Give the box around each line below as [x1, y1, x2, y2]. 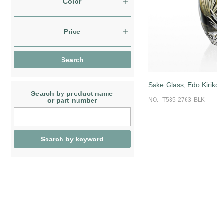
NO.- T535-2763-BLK [148, 96, 205, 104]
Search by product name [31, 90, 113, 97]
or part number [47, 96, 97, 104]
